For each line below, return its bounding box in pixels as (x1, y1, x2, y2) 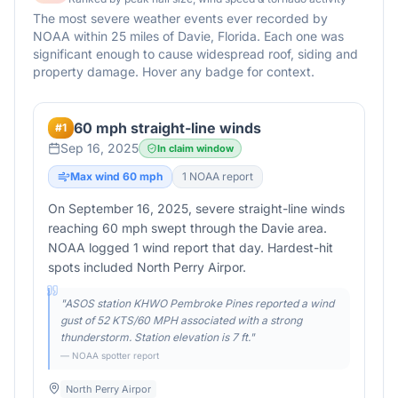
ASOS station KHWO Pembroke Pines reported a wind (65, 297, 334, 310)
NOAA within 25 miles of (33, 28, 178, 44)
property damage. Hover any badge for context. (33, 64, 314, 79)
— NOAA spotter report (60, 350, 159, 361)
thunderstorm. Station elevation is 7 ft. (60, 330, 250, 344)
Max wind (70, 170, 123, 183)
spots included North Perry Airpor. (48, 259, 246, 275)
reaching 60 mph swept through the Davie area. (48, 220, 327, 235)
